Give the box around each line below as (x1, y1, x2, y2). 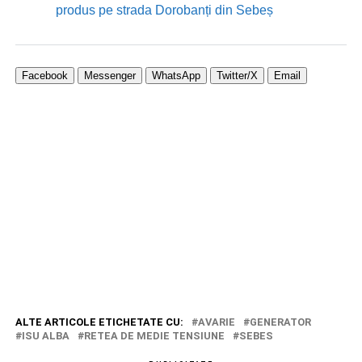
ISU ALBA (21, 329, 69, 342)
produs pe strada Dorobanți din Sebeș (55, 2, 273, 17)
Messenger (83, 69, 136, 82)
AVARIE (197, 315, 235, 328)
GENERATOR (249, 315, 311, 328)
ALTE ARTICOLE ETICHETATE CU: (15, 315, 183, 328)
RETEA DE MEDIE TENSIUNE (83, 329, 225, 342)
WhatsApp (151, 69, 200, 82)
